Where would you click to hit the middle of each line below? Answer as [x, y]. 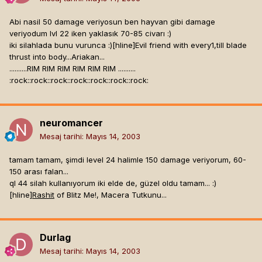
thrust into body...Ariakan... [57, 57]
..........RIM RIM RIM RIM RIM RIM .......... [73, 69]
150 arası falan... [39, 172]
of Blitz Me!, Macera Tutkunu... [111, 195]
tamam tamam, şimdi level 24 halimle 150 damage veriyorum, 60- [128, 160]
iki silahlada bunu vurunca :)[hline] [72, 45]
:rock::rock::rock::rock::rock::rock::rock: [79, 80]
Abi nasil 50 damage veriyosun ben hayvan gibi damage [112, 22]
